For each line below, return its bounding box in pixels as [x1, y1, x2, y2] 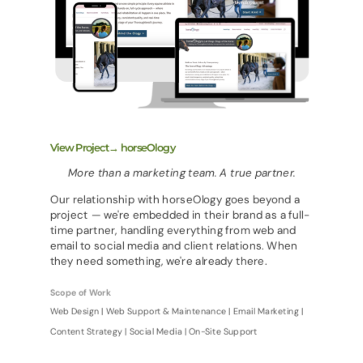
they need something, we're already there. [49, 254, 267, 269]
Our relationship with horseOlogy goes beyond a [49, 192, 300, 207]
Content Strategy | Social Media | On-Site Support [49, 326, 258, 338]
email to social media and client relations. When [49, 238, 298, 254]
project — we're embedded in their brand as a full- [49, 207, 310, 223]
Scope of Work [49, 287, 111, 299]
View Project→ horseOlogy [49, 141, 175, 155]
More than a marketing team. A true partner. [67, 165, 296, 181]
